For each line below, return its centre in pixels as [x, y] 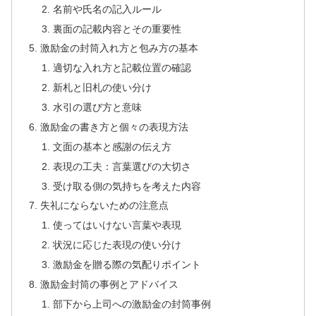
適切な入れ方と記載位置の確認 [122, 68]
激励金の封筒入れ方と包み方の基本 [120, 48]
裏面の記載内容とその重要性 [117, 29]
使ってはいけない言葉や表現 [117, 225]
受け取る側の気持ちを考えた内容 [127, 186]
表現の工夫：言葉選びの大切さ [122, 166]
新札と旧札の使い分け [102, 88]
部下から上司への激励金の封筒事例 [132, 304]
